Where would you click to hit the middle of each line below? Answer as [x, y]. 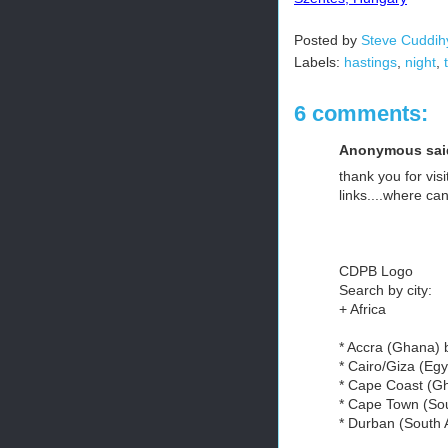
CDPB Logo [376, 271]
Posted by [327, 40]
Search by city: [385, 290]
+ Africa [362, 309]
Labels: [319, 62]
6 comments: [361, 113]
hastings [370, 62]
